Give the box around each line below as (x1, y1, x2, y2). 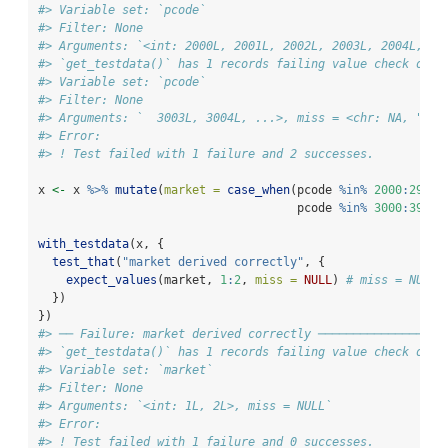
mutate (115, 182, 157, 197)
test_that (52, 254, 115, 269)
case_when (227, 182, 290, 197)
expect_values (66, 272, 157, 287)
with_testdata (38, 236, 129, 251)
